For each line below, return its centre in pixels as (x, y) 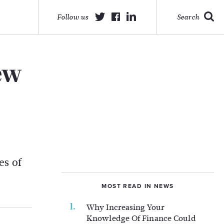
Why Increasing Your (125, 207)
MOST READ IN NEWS (138, 186)
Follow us (73, 17)
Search (188, 17)
